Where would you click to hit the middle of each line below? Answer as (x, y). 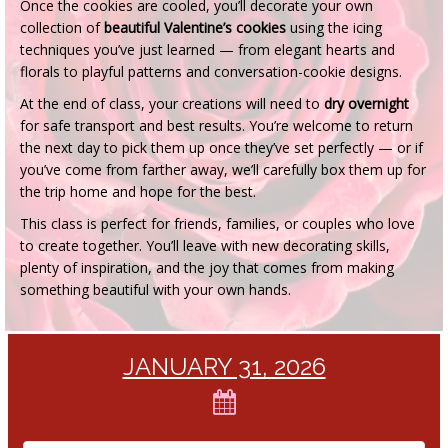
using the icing (334, 27)
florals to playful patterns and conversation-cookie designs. (211, 71)
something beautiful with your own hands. (155, 289)
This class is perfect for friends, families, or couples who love (217, 223)
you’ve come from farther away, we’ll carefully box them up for (223, 169)
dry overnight (366, 103)
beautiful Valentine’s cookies (195, 27)
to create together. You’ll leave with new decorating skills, (205, 245)
